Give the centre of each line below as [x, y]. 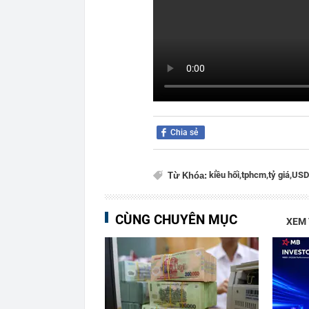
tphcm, [255, 175]
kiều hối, [225, 175]
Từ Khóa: [187, 176]
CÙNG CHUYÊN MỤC [176, 220]
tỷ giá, [280, 175]
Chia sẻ [184, 132]
